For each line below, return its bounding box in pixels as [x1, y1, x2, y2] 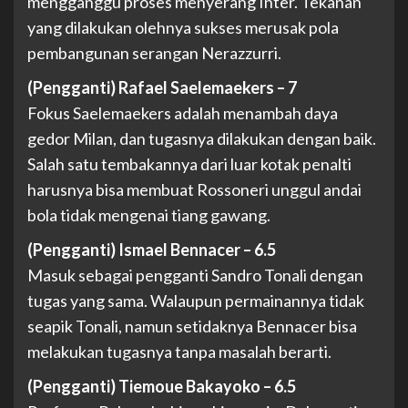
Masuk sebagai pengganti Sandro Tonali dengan [27, 265, 363, 286]
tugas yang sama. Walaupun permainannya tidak [27, 291, 364, 311]
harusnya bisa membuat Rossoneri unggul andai [27, 179, 362, 200]
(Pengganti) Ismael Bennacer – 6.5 [27, 240, 276, 260]
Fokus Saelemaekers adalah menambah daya [27, 103, 338, 124]
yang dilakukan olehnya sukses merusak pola [27, 17, 339, 38]
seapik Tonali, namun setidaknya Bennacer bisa [27, 316, 357, 337]
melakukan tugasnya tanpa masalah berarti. [27, 342, 331, 362]
